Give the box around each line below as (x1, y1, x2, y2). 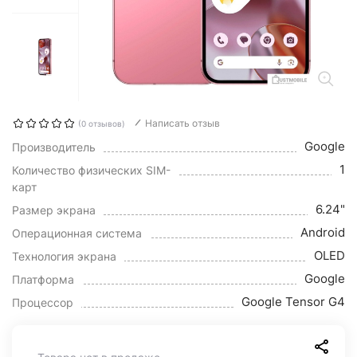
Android (300, 225, 345, 240)
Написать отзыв (145, 117, 220, 129)
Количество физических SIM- (12, 163, 171, 177)
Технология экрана (12, 249, 116, 263)
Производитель (12, 140, 96, 154)
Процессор (12, 296, 73, 309)
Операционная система (12, 226, 142, 240)
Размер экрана (12, 203, 96, 217)
